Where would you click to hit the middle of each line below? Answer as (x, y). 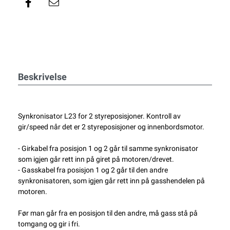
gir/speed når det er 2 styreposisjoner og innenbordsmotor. (111, 127)
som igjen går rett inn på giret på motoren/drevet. (96, 159)
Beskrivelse (42, 77)
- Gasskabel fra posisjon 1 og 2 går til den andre (93, 170)
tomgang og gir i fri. (49, 224)
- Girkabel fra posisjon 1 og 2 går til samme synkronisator (108, 149)
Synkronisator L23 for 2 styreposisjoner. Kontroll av (99, 116)
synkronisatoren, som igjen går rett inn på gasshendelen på (111, 181)
